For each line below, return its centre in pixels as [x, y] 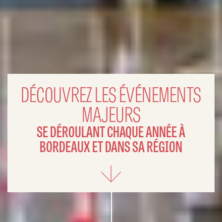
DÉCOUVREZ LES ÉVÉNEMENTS [111, 93]
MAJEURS [111, 113]
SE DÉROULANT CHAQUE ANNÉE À [111, 131]
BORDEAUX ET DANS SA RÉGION [111, 146]
